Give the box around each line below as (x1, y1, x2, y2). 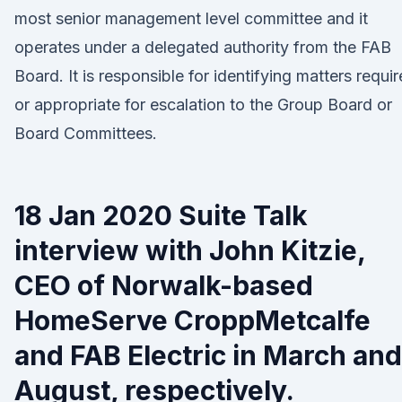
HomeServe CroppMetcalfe (14, 304, 371, 336)
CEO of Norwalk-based (14, 269, 313, 301)
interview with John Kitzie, (14, 234, 365, 267)
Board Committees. (14, 124, 157, 143)
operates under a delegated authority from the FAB (14, 38, 391, 57)
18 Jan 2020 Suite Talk (14, 199, 308, 232)
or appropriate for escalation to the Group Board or (14, 95, 392, 114)
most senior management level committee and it (14, 9, 368, 28)
